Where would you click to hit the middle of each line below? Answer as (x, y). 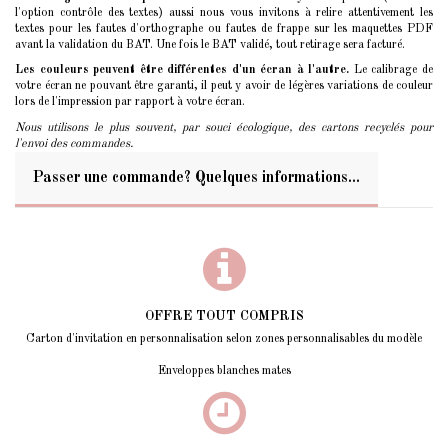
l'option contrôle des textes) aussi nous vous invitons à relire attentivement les (224, 12)
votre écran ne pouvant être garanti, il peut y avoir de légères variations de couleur (224, 86)
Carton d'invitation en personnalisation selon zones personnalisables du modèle (224, 338)
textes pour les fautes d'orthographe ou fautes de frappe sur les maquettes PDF (224, 28)
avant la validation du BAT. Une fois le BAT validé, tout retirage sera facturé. (210, 44)
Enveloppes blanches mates (224, 370)
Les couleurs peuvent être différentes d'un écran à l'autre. (182, 70)
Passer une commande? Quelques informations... (196, 177)
